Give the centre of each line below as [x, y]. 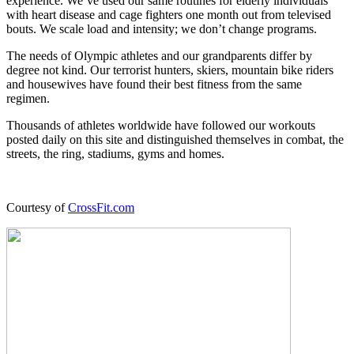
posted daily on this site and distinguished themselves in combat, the [175, 139]
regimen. [28, 98]
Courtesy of [37, 207]
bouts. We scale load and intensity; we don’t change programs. [162, 28]
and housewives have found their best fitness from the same [154, 84]
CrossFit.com [101, 207]
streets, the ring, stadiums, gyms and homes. [115, 153]
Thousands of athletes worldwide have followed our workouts [161, 125]
